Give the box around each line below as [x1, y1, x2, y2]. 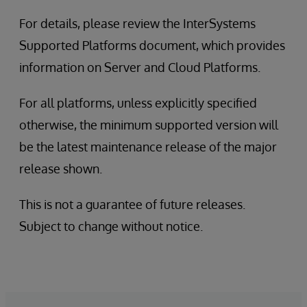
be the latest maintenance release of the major [19, 139, 277, 154]
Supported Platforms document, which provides [19, 38, 285, 53]
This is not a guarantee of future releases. [19, 197, 245, 212]
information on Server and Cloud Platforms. [19, 60, 260, 75]
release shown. [19, 161, 102, 176]
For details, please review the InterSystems [19, 16, 256, 31]
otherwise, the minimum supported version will [19, 117, 278, 132]
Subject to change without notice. [19, 219, 203, 234]
